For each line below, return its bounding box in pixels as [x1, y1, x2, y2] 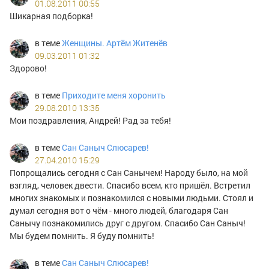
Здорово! [10, 62, 47, 74]
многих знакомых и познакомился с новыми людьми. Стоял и [10, 192, 253, 204]
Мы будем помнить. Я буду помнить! [10, 230, 154, 241]
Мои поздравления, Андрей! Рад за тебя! [10, 115, 171, 126]
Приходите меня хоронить [62, 89, 166, 101]
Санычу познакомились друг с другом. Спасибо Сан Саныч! [10, 217, 246, 229]
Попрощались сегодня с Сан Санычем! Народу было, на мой [10, 167, 248, 178]
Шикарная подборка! [10, 10, 93, 22]
